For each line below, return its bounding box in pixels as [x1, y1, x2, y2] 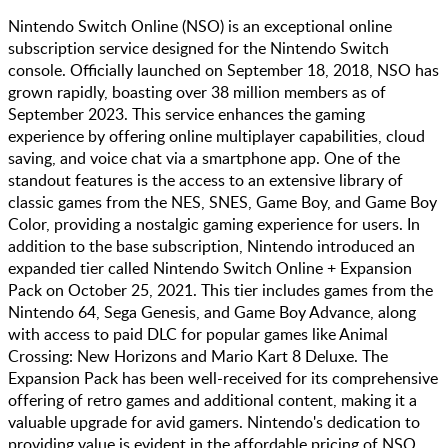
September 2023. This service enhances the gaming [8, 103, 365, 126]
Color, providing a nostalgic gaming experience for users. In [8, 213, 420, 236]
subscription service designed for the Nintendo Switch [8, 37, 389, 60]
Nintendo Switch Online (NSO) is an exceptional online [8, 15, 392, 38]
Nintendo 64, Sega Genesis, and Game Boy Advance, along [8, 301, 416, 324]
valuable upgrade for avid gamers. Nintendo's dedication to [8, 411, 420, 434]
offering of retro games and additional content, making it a [8, 389, 417, 412]
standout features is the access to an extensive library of [8, 169, 403, 192]
